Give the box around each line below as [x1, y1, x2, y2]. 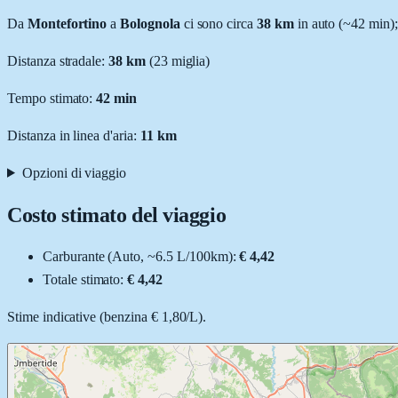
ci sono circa [179, 15, 254, 31]
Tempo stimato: [7, 90, 97, 106]
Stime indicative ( [7, 308, 105, 324]
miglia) [167, 52, 211, 68]
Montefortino [27, 15, 107, 31]
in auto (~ [293, 15, 352, 31]
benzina [104, 308, 147, 324]
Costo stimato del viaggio [7, 203, 227, 227]
